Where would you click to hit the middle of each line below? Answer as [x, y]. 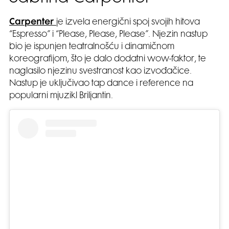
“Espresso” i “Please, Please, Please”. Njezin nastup [108, 35]
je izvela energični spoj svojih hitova [128, 22]
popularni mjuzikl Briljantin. [61, 96]
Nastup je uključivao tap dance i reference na [101, 84]
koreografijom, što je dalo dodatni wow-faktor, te [108, 59]
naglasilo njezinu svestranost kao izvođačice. [100, 71]
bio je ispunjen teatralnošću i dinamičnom [92, 47]
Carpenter [33, 22]
